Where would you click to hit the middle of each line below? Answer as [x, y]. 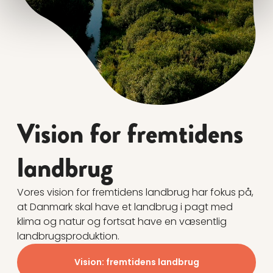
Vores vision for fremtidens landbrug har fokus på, [135, 193]
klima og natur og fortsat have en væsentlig [122, 222]
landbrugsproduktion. [68, 236]
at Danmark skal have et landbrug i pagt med [125, 207]
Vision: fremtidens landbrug [136, 262]
